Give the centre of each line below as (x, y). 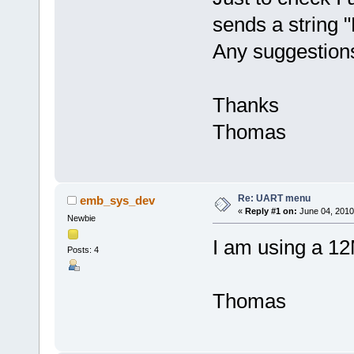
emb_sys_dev (118, 200)
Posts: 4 (83, 250)
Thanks (245, 105)
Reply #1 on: (271, 211)
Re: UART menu (274, 199)
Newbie (81, 218)
